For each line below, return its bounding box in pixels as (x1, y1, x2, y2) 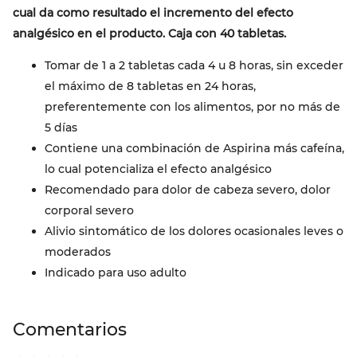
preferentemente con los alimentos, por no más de (45, 100, 340, 115)
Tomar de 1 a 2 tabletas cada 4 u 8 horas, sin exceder (45, 58, 343, 73)
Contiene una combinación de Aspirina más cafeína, (45, 141, 344, 156)
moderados (45, 245, 111, 260)
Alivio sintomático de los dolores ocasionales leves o (45, 224, 343, 239)
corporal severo (45, 203, 134, 218)
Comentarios (13, 319, 127, 341)
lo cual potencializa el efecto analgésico (45, 162, 272, 177)
